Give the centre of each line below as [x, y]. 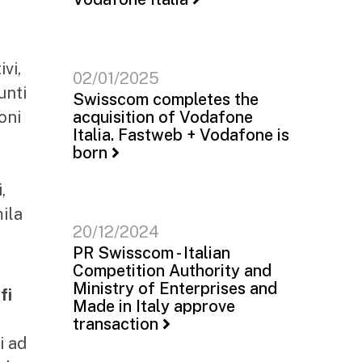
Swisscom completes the [166, 99]
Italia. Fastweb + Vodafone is [181, 135]
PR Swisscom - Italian [152, 253]
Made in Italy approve [154, 306]
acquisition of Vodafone [163, 117]
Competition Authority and [172, 271]
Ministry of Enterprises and [175, 288]
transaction [116, 324]
